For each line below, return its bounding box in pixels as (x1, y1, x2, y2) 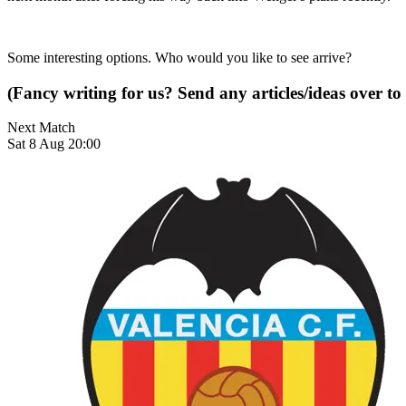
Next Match (7, 120, 75, 136)
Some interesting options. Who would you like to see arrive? (7, 49, 352, 65)
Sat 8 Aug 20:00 (7, 136, 101, 152)
